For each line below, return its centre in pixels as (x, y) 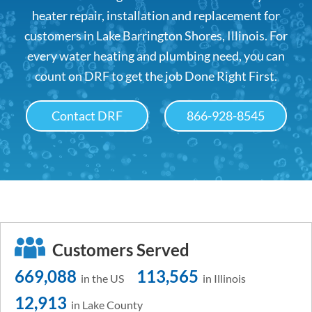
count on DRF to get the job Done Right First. (156, 76)
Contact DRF (87, 116)
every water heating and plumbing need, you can (156, 56)
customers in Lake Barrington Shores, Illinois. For (156, 36)
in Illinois (223, 278)
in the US (101, 278)
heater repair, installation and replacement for (156, 15)
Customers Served (121, 250)
